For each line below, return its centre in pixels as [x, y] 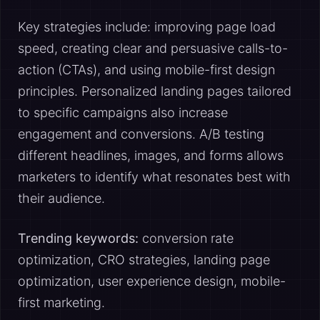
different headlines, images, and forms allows [151, 155]
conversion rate [186, 238]
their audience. [61, 198]
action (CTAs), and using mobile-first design [146, 70]
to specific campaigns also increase [123, 112]
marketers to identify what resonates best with [154, 177]
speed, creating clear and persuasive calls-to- [153, 48]
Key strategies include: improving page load [147, 27]
